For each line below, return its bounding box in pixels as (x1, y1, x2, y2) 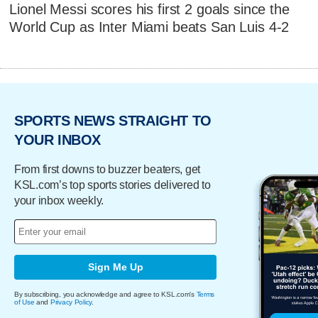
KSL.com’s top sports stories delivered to (14, 178, 211, 191)
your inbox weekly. (14, 194, 104, 207)
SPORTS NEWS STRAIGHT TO (14, 113, 212, 129)
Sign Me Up (87, 261, 143, 273)
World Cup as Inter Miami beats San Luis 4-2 (9, 19, 290, 35)
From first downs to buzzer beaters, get (14, 163, 201, 175)
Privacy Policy (50, 297, 92, 306)
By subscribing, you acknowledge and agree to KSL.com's (14, 290, 197, 298)
